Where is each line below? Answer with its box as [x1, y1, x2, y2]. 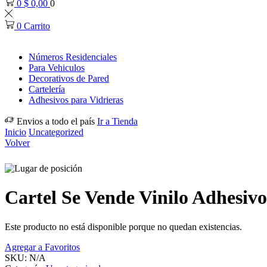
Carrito [24, 21, 50, 31]
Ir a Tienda [97, 116, 138, 126]
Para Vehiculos [29, 63, 85, 73]
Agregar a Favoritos [5, 241, 80, 252]
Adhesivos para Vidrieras [29, 95, 123, 105]
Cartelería [29, 84, 65, 94]
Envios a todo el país [17, 116, 95, 126]
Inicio [5, 127, 26, 137]
